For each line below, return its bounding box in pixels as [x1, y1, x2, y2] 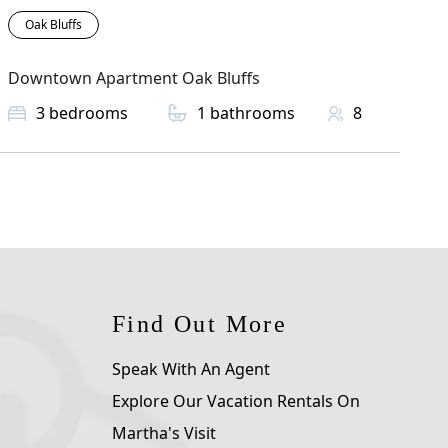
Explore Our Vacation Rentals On [112, 390, 360, 413]
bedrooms [49, 102, 128, 125]
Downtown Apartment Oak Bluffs [8, 67, 260, 90]
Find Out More [112, 311, 288, 338]
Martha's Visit [112, 422, 216, 445]
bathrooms [210, 102, 295, 125]
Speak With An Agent [112, 358, 270, 381]
